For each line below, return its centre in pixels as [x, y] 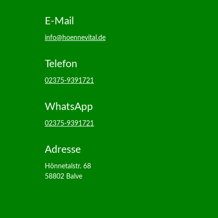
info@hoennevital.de [75, 38]
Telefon [61, 64]
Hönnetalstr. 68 [68, 166]
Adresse [63, 149]
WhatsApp [69, 107]
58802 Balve [63, 176]
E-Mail [59, 21]
